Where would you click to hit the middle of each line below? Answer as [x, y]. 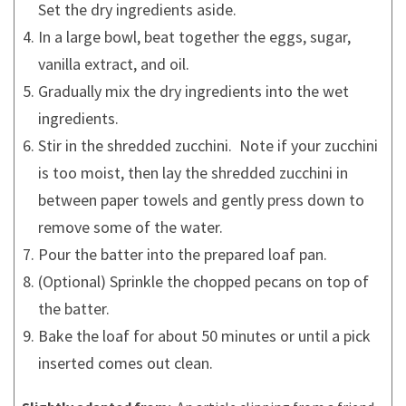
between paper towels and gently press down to [201, 199]
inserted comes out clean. [126, 362]
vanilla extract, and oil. [114, 63]
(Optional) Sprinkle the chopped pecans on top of [203, 281]
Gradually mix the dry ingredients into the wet [193, 91]
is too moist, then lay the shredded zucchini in [193, 172]
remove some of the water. [130, 227]
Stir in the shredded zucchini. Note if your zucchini [208, 145]
